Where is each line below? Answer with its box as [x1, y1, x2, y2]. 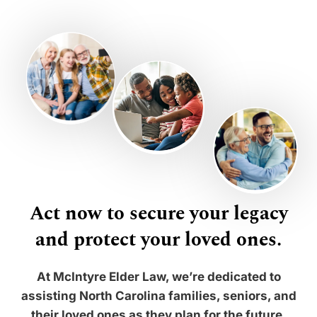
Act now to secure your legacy [29, 199, 288, 229]
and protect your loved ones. [35, 225, 282, 255]
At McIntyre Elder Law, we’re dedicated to [36, 270, 281, 284]
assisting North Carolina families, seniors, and [21, 289, 296, 304]
